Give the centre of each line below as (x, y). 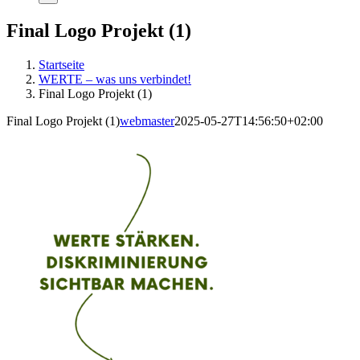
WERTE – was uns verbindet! (115, 79)
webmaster (147, 121)
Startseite (61, 64)
